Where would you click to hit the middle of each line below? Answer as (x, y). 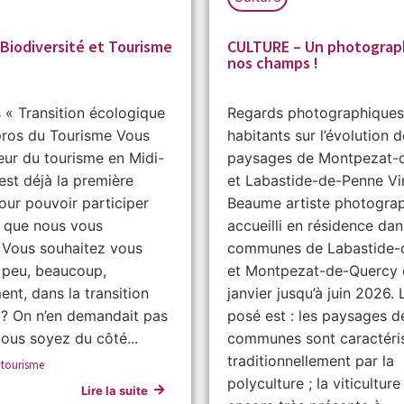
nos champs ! (273, 62)
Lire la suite (115, 390)
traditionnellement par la (311, 360)
